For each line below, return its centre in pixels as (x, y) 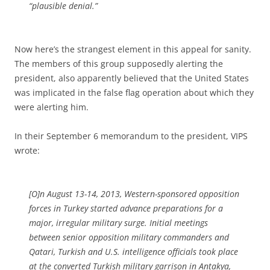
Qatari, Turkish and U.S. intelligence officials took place (133, 251)
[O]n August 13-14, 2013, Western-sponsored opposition (134, 193)
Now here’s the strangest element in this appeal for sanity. (133, 49)
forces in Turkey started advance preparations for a (126, 208)
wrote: (27, 150)
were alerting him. (52, 107)
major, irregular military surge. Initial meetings (118, 222)
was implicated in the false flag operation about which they (134, 92)
